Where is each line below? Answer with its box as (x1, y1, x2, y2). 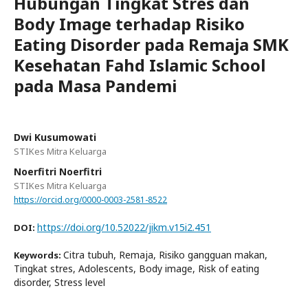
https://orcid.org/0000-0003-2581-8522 (14, 193, 167, 206)
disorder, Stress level (14, 275, 105, 289)
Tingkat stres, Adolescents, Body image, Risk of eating (14, 261, 259, 275)
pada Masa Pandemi (14, 74, 177, 97)
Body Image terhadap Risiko (14, 12, 245, 35)
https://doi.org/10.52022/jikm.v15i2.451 (37, 220, 211, 234)
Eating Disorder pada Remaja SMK (14, 32, 289, 56)
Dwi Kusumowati (14, 130, 96, 144)
